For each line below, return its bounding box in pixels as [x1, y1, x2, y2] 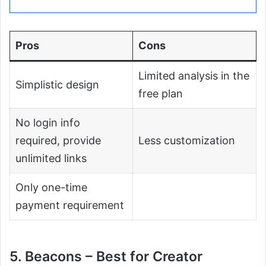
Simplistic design [15, 78, 99, 91]
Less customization [138, 134, 235, 147]
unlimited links [15, 152, 87, 165]
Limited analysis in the [138, 69, 249, 83]
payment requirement [15, 199, 124, 212]
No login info [15, 116, 80, 129]
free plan [138, 87, 183, 100]
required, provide [15, 134, 101, 147]
